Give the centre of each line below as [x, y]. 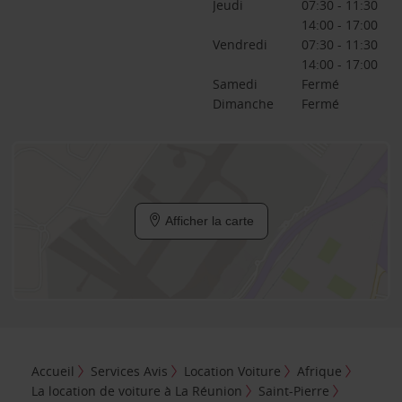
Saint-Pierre [294, 390]
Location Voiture [233, 371]
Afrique [320, 371]
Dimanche [243, 104]
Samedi [235, 84]
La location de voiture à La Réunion [137, 390]
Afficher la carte [207, 221]
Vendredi [240, 44]
